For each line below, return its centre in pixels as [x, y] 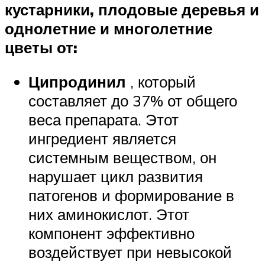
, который [161, 81]
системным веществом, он [122, 157]
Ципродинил [77, 81]
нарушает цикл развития [116, 176]
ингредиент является [102, 138]
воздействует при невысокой [130, 252]
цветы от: [41, 48]
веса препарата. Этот [104, 119]
